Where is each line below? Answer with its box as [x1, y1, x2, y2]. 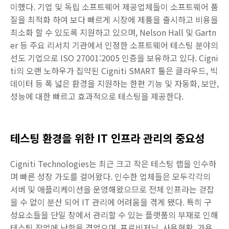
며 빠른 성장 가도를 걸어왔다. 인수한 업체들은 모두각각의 [10, 170, 211, 182]
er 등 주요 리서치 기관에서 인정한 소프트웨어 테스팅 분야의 [10, 39, 218, 51]
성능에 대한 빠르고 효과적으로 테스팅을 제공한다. [10, 90, 184, 102]
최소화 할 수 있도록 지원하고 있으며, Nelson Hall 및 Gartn [10, 26, 216, 38]
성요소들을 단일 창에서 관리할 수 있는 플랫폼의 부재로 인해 [10, 209, 218, 221]
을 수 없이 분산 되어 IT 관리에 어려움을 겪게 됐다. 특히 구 [10, 196, 212, 208]
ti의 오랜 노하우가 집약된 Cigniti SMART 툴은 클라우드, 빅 [10, 64, 218, 77]
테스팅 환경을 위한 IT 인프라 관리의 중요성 [10, 130, 204, 146]
